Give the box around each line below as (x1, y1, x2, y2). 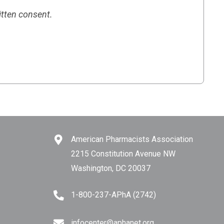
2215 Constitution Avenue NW (71, 149, 175, 159)
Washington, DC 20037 (71, 163, 150, 173)
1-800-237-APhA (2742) (71, 190, 156, 200)
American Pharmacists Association (71, 134, 193, 144)
